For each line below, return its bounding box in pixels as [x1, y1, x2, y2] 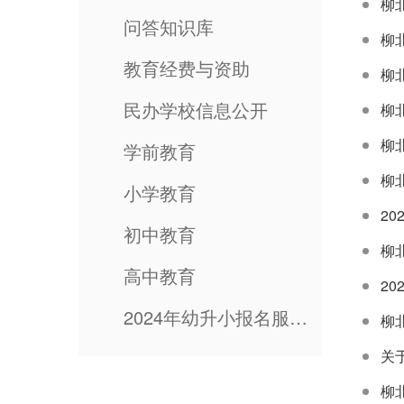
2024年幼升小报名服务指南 [289, 304, 308, 330]
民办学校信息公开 [124, 96, 268, 123]
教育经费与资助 [124, 55, 250, 81]
